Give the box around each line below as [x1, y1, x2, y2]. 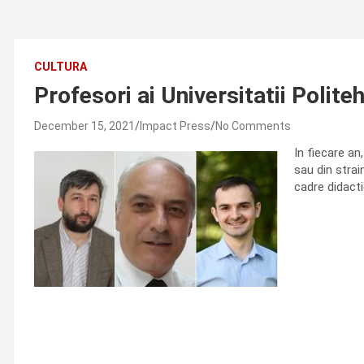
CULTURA [34, 60, 87, 73]
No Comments [215, 119, 291, 132]
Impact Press [140, 119, 210, 132]
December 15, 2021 [34, 119, 135, 132]
